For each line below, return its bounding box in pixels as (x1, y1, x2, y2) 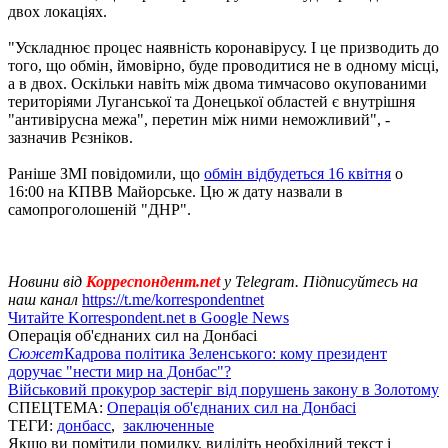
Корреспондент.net (86, 272, 220, 290)
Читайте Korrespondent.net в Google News (8, 308, 289, 326)
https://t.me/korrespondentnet (82, 290, 264, 308)
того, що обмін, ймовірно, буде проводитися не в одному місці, (8, 56, 439, 74)
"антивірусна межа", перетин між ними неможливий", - (8, 110, 390, 128)
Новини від (8, 272, 86, 290)
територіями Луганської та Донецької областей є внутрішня (8, 92, 415, 110)
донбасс (57, 416, 111, 434)
